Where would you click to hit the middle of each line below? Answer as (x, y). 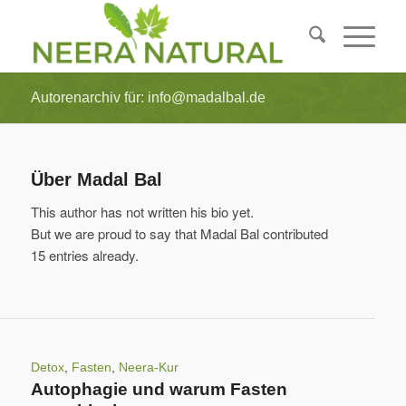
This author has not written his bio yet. (142, 211)
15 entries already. (84, 255)
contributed (293, 233)
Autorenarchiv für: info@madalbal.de (148, 97)
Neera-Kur (148, 367)
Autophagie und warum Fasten (159, 389)
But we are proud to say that (115, 233)
